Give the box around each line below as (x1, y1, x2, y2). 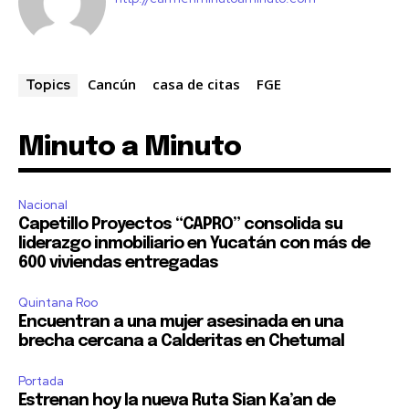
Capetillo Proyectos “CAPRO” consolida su (18, 216, 342, 234)
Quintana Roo (18, 295, 98, 311)
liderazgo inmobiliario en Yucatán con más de (18, 236, 370, 253)
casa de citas (152, 75, 240, 94)
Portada (18, 373, 64, 390)
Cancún (88, 75, 136, 94)
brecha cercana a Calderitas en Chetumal (18, 333, 344, 351)
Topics (26, 76, 70, 95)
